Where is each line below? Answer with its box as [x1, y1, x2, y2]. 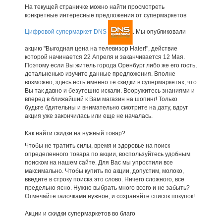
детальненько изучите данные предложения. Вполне [24, 70, 175, 77]
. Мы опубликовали [132, 28, 186, 35]
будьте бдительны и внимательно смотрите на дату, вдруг [24, 104, 188, 111]
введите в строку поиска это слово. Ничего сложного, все [24, 175, 184, 183]
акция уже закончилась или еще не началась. [24, 112, 153, 119]
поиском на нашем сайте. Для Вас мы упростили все [24, 159, 173, 166]
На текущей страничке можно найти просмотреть [24, 3, 165, 10]
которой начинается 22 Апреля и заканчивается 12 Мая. [24, 53, 185, 60]
